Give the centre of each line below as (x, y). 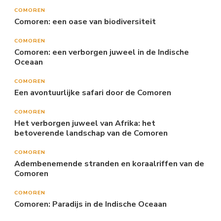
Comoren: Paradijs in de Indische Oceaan (91, 204)
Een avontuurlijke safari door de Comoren (93, 92)
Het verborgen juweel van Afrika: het (85, 123)
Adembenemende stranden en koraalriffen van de (109, 164)
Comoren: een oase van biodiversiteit (85, 21)
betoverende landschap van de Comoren (91, 133)
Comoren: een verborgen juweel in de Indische (102, 52)
